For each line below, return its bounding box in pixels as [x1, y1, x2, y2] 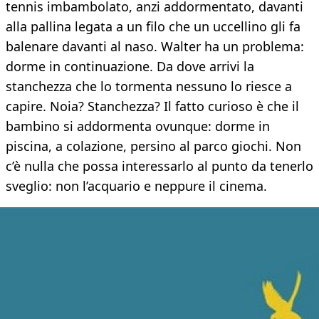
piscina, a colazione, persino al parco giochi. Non [6, 137, 301, 155]
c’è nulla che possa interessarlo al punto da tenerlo [6, 157, 313, 175]
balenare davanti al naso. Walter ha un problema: [6, 38, 304, 56]
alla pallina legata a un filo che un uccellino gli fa [6, 18, 300, 36]
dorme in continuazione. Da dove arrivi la [6, 58, 254, 75]
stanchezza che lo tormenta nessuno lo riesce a [6, 78, 292, 95]
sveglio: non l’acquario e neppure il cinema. [6, 177, 267, 195]
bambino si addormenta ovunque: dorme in [6, 117, 270, 135]
